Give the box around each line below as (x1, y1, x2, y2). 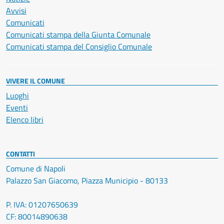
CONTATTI (6, 148, 35, 159)
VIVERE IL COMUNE (6, 75, 65, 86)
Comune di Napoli (6, 162, 65, 175)
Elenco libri (6, 113, 43, 126)
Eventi (6, 101, 28, 114)
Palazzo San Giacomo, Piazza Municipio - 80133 (6, 174, 168, 187)
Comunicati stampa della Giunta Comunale (6, 28, 150, 41)
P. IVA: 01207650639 (6, 198, 78, 211)
